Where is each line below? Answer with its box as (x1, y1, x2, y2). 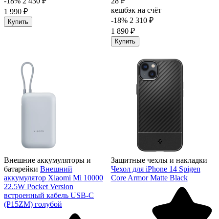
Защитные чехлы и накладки (110, 155, 207, 164)
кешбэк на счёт (110, 5, 161, 14)
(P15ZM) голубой (4, 199, 62, 208)
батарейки (4, 164, 38, 173)
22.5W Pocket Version (4, 182, 73, 191)
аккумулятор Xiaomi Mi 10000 (4, 173, 103, 182)
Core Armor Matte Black (110, 173, 188, 182)
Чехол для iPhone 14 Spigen (110, 164, 200, 173)
